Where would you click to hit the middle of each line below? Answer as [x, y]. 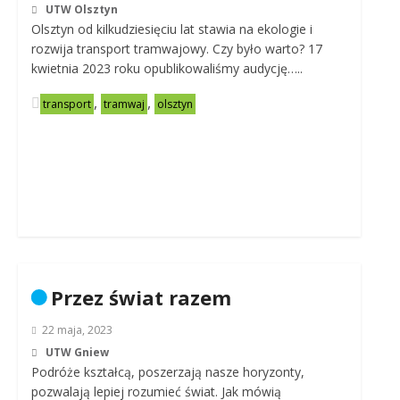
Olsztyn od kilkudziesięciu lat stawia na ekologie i [171, 29]
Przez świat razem [141, 297]
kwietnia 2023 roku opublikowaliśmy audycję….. [167, 68]
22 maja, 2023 [77, 330]
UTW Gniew [77, 352]
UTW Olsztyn [81, 9]
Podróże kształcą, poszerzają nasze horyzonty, [167, 372]
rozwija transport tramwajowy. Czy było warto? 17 [176, 49]
